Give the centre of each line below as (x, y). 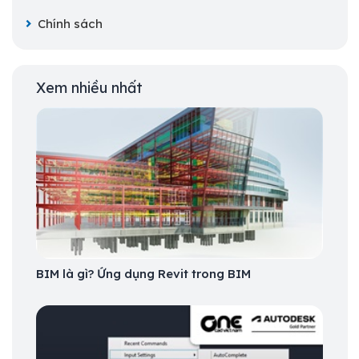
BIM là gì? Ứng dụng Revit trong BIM (143, 273)
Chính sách (70, 24)
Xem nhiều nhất (89, 88)
